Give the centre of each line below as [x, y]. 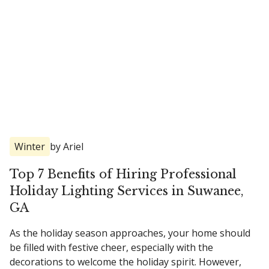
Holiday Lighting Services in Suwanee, [127, 191]
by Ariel [67, 146]
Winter [30, 146]
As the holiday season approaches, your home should [130, 233]
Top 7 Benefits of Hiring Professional [123, 174]
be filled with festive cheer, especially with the [111, 247]
